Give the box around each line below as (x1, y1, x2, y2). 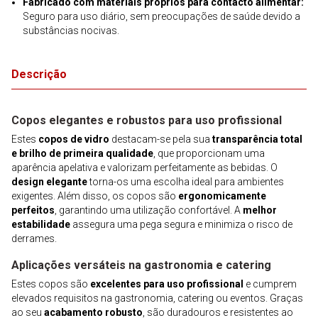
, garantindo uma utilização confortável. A (55, 204, 243, 216)
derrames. (11, 233, 57, 244)
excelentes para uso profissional (90, 278, 243, 290)
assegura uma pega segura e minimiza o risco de (70, 219, 292, 230)
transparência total (212, 133, 302, 145)
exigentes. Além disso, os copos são (11, 190, 178, 202)
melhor (243, 204, 277, 216)
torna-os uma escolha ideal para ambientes (87, 176, 284, 187)
